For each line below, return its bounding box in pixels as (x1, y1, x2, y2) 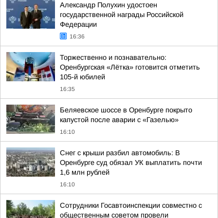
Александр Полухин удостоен (60, 1, 157, 9)
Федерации (60, 20, 97, 28)
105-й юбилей (60, 73, 105, 81)
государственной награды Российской (60, 11, 183, 18)
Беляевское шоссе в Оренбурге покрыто (60, 106, 192, 114)
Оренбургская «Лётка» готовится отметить (60, 63, 200, 71)
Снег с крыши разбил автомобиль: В (60, 149, 180, 157)
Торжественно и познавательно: (60, 54, 166, 61)
